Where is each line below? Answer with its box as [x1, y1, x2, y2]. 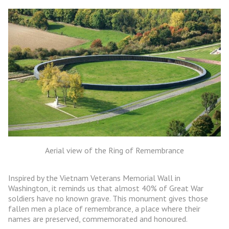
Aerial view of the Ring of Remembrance [45, 145, 184, 156]
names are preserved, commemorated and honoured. [8, 214, 188, 224]
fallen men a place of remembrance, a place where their [8, 203, 200, 214]
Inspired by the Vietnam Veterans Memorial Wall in [8, 173, 180, 184]
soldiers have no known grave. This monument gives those [8, 193, 208, 204]
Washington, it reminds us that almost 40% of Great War [8, 183, 203, 194]
